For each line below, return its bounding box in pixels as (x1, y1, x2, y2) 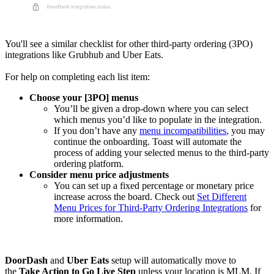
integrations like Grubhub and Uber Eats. (5, 50, 163, 61)
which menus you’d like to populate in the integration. (54, 114, 262, 125)
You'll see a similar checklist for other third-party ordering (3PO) (5, 39, 253, 50)
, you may (226, 125, 265, 136)
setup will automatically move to (109, 255, 236, 266)
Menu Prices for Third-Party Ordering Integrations (54, 202, 248, 213)
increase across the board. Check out (54, 191, 197, 202)
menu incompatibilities (139, 125, 226, 136)
